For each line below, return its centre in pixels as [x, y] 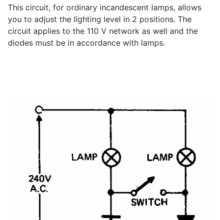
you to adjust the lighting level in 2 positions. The [100, 19]
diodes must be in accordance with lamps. [86, 43]
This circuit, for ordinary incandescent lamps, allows [105, 8]
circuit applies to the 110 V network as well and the [103, 31]
